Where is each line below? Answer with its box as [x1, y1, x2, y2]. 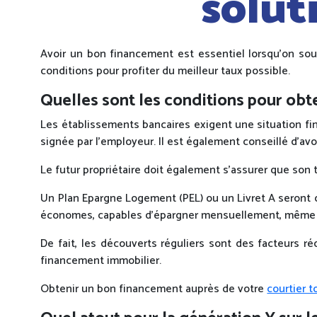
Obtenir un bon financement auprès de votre [40, 279, 267, 299]
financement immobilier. [40, 251, 162, 271]
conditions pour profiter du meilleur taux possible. [40, 62, 291, 81]
